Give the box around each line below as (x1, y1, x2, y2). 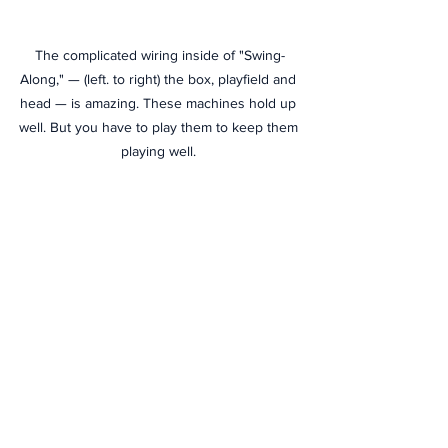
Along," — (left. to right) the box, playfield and (20, 70, 300, 87)
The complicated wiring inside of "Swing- (35, 46, 285, 63)
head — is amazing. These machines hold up (20, 94, 300, 111)
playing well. (120, 142, 200, 159)
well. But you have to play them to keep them (18, 118, 302, 135)
